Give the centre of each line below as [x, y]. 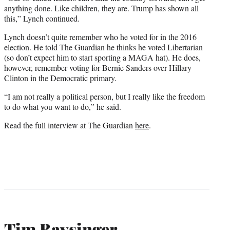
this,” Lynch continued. [42, 18]
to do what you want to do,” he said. [63, 107]
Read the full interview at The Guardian [70, 125]
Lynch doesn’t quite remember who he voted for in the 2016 [100, 37]
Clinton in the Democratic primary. [60, 78]
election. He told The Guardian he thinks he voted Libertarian [103, 47]
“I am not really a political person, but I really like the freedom [104, 97]
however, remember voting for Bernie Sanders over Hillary [98, 68]
